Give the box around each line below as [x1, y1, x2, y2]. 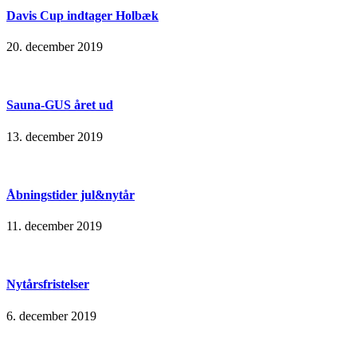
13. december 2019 [6, 129, 103, 143]
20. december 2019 [6, 40, 103, 54]
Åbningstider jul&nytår [6, 187, 135, 202]
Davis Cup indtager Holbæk [6, 8, 159, 22]
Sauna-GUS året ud [6, 98, 113, 112]
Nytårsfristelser [6, 277, 89, 292]
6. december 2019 [6, 308, 96, 323]
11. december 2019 [6, 219, 102, 233]
